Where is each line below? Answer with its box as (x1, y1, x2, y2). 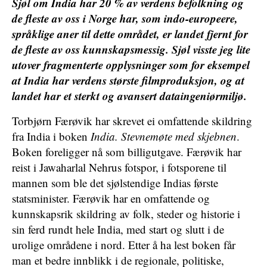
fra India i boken (12, 129, 91, 144)
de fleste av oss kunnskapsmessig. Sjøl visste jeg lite (12, 41, 250, 57)
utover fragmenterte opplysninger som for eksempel (12, 57, 250, 73)
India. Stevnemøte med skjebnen (91, 129, 237, 144)
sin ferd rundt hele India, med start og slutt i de (12, 222, 224, 237)
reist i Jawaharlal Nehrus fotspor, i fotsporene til (12, 160, 226, 175)
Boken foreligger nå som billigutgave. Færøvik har (12, 144, 241, 159)
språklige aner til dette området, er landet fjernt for (12, 26, 248, 42)
